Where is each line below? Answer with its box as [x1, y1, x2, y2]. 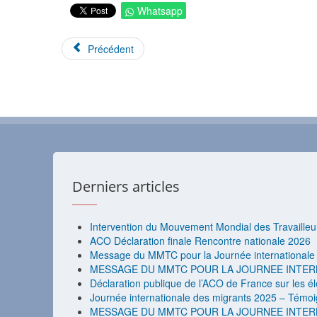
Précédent [87, 42, 134, 57]
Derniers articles [72, 177, 180, 197]
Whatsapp [137, 4, 183, 18]
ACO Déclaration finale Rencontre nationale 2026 [90, 234, 311, 248]
